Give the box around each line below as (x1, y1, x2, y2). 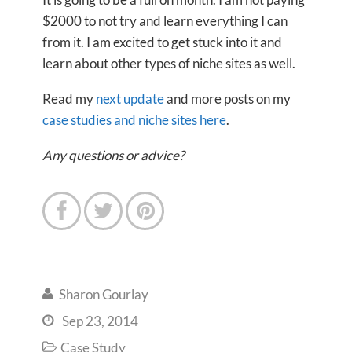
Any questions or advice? (42, 147, 185, 163)
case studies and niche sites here (42, 112, 226, 128)
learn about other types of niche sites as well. (42, 55, 295, 71)
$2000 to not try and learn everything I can (42, 13, 288, 29)
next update (96, 90, 164, 107)
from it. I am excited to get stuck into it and (42, 34, 282, 50)
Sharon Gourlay (59, 286, 148, 302)
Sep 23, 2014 (62, 313, 138, 329)
